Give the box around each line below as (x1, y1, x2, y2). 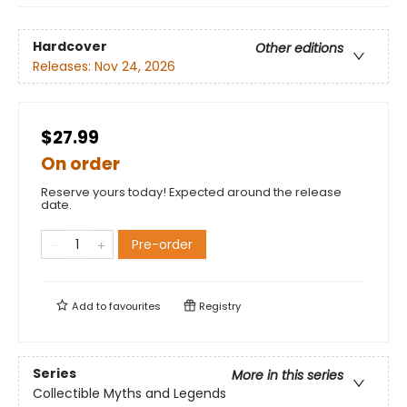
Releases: (33, 56, 94, 75)
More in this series (232, 365, 343, 384)
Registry (196, 299, 241, 314)
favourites (109, 299, 161, 314)
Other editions (255, 38, 343, 57)
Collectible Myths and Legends (33, 383, 226, 402)
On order (41, 152, 120, 177)
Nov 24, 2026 (94, 56, 175, 75)
